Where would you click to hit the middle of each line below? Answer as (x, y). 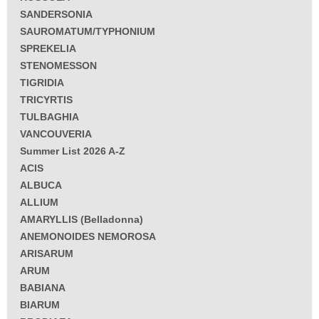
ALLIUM (39, 203)
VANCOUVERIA (56, 134)
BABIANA (43, 288)
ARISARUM (47, 254)
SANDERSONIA (56, 15)
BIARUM (40, 305)
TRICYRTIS (46, 100)
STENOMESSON (58, 66)
